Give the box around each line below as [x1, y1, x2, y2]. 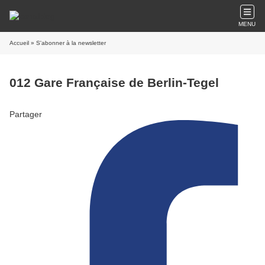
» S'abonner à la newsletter [29, 40, 106, 46]
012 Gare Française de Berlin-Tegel [9, 76, 219, 90]
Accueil [9, 40, 29, 46]
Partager [9, 109, 42, 119]
